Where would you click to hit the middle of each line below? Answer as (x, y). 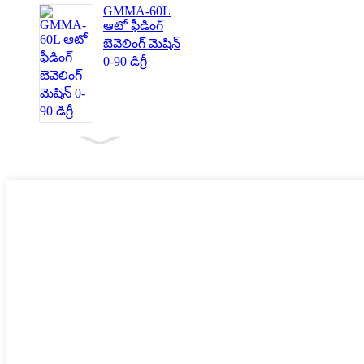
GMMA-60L (137, 11)
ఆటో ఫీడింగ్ (133, 25)
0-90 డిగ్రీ (125, 61)
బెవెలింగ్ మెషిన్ (142, 43)
